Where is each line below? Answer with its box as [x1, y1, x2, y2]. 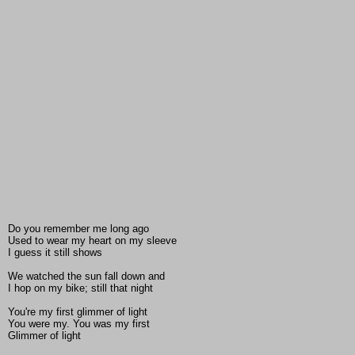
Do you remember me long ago [8, 223, 149, 235]
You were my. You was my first [8, 318, 150, 330]
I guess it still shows [8, 246, 102, 259]
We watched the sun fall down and [8, 270, 165, 283]
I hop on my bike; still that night [8, 282, 153, 295]
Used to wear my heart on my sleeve [8, 235, 177, 247]
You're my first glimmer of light [8, 306, 147, 319]
